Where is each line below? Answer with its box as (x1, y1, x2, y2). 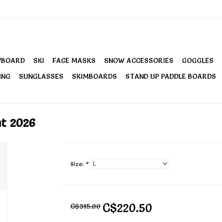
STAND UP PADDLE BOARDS (125, 72, 216, 81)
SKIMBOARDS (72, 72, 117, 81)
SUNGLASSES (19, 72, 63, 81)
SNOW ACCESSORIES (104, 56, 173, 65)
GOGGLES (182, 56, 214, 65)
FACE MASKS (53, 56, 96, 65)
